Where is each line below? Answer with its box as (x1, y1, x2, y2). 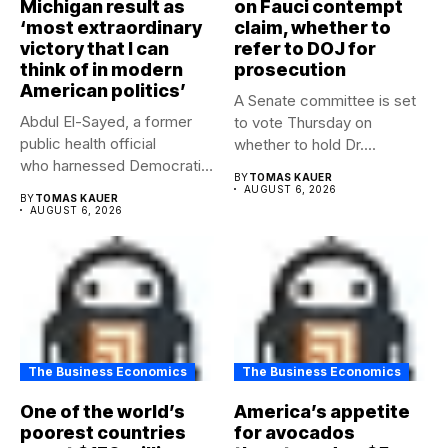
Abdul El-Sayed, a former (20, 111, 192, 131)
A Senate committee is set (234, 90, 416, 110)
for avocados (234, 422, 355, 444)
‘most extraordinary (20, 16, 202, 38)
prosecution (234, 58, 346, 80)
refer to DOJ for (234, 37, 376, 59)
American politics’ (20, 79, 186, 101)
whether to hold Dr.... (234, 134, 376, 154)
